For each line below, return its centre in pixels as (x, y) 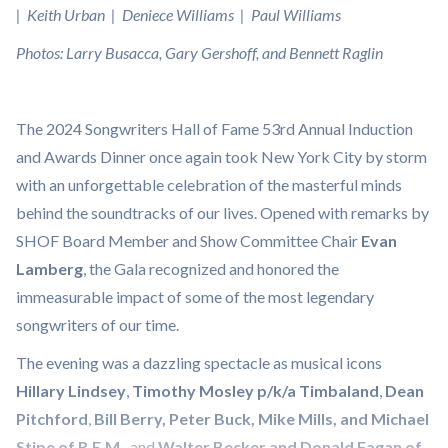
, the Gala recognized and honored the (211, 268)
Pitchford (52, 418)
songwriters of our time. (102, 324)
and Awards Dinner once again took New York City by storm (221, 156)
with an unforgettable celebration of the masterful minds (209, 184)
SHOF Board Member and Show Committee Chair (188, 240)
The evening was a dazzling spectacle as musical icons (199, 362)
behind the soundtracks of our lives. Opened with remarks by (222, 212)
